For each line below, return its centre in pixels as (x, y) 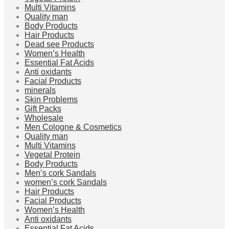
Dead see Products (59, 44)
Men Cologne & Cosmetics (73, 127)
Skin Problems (51, 100)
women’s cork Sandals (66, 182)
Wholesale (44, 118)
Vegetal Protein (52, 155)
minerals (40, 90)
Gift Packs (43, 109)
